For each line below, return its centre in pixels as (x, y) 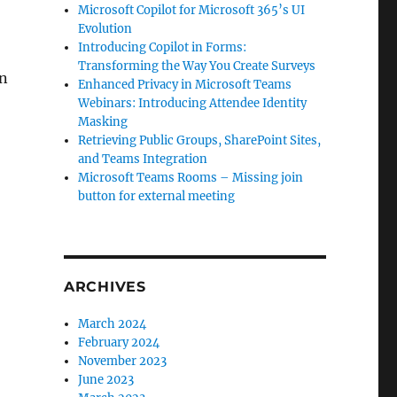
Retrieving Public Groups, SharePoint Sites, (200, 140)
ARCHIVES (105, 287)
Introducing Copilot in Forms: (163, 47)
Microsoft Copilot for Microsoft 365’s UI (192, 10)
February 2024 (119, 343)
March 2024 (113, 324)
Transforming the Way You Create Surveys (197, 66)
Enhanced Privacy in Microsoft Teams (185, 85)
